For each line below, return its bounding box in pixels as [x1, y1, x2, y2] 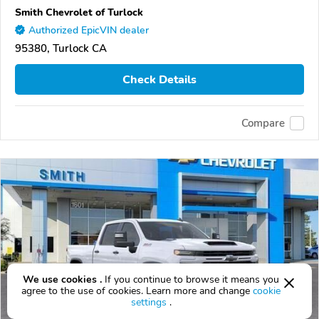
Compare [241, 115, 285, 130]
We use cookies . [23, 273, 102, 286]
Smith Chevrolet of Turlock [15, 5, 143, 20]
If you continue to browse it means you [102, 273, 279, 286]
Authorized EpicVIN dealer [28, 23, 149, 38]
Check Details [122, 71, 197, 88]
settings [130, 296, 167, 309]
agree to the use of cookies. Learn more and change [21, 284, 253, 298]
